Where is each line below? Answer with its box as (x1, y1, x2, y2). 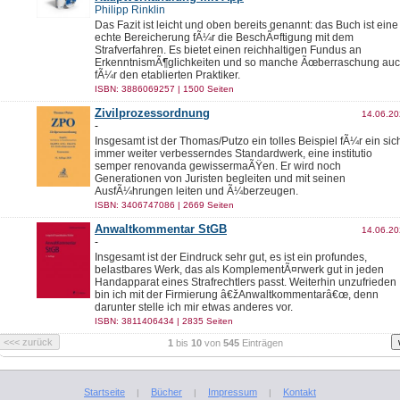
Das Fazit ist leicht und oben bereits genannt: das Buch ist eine (95, 19, 398, 31)
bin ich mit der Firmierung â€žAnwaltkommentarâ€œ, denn (95, 288, 379, 301)
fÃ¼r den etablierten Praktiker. (95, 69, 240, 81)
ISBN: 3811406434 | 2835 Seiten (95, 316, 233, 326)
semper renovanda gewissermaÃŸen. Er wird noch (95, 160, 341, 172)
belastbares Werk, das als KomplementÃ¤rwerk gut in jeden (95, 263, 384, 276)
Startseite (84, 387, 125, 397)
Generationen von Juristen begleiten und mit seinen (95, 172, 346, 185)
